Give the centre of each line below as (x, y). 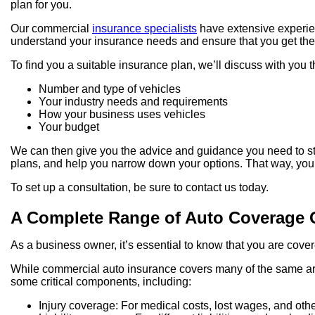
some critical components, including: (101, 282)
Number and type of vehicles (110, 89)
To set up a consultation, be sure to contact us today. (140, 188)
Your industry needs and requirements (133, 102)
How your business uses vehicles (122, 115)
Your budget (69, 127)
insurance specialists (144, 29)
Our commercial (51, 29)
